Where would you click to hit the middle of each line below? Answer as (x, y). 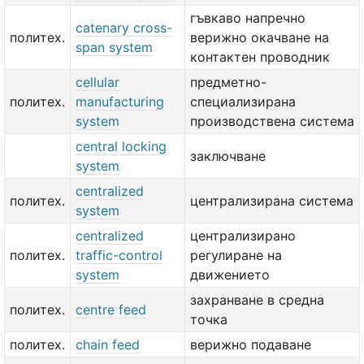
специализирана (243, 102)
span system (114, 47)
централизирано (243, 236)
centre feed (111, 310)
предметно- (228, 82)
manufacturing (120, 102)
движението (230, 275)
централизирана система (272, 201)
